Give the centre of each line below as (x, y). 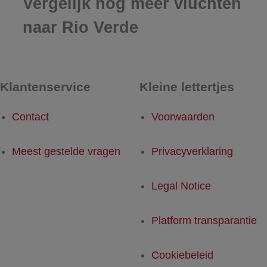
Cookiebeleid (182, 255)
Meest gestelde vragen (66, 151)
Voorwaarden (183, 117)
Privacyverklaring (192, 151)
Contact (30, 117)
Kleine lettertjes (187, 86)
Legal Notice (181, 186)
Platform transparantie (204, 220)
